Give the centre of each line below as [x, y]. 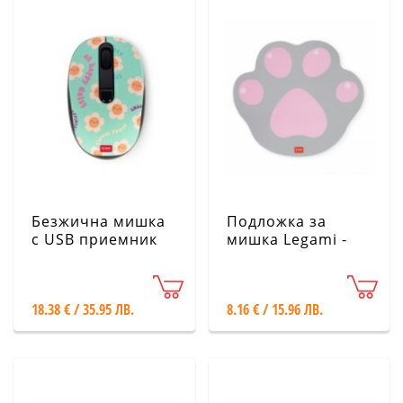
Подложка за [276, 221]
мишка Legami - [287, 239]
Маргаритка [78, 275]
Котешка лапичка [294, 257]
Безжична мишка [99, 221]
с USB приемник [94, 239]
